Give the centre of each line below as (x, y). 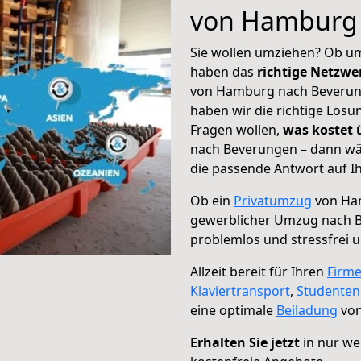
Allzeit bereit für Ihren (259, 272)
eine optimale (233, 310)
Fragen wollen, (237, 130)
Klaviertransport (240, 291)
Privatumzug (273, 201)
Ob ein (212, 201)
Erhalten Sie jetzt (245, 342)
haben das (224, 72)
